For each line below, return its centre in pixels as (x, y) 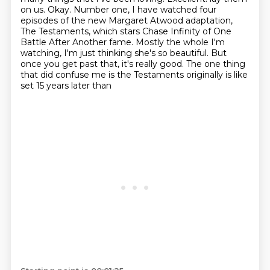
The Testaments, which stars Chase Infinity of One (126, 31)
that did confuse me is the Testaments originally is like (134, 75)
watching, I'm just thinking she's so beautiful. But (123, 53)
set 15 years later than (66, 86)
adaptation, (209, 20)
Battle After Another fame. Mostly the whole (115, 42)
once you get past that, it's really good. (103, 64)
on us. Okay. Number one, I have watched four (118, 10)
